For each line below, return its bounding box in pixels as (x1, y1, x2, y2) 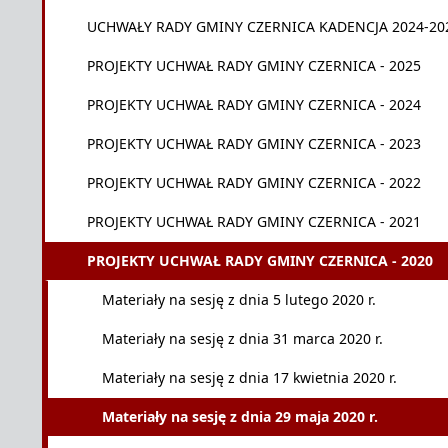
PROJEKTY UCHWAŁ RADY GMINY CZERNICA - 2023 (87, 134, 421, 153)
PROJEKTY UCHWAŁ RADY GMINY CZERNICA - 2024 (87, 95, 421, 114)
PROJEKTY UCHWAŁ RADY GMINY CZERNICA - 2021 (87, 212, 421, 231)
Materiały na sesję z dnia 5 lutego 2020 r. (102, 290, 376, 309)
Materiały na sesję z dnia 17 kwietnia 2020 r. (102, 368, 397, 387)
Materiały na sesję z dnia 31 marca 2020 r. (102, 329, 383, 348)
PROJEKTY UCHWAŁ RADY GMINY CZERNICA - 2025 (87, 56, 421, 75)
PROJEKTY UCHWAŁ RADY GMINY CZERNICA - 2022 (87, 173, 421, 192)
